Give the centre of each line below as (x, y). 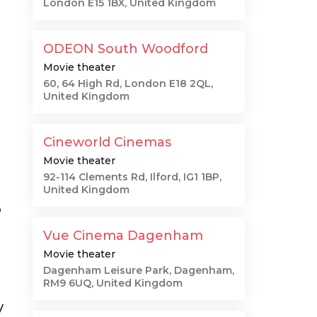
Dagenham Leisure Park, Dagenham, (139, 270)
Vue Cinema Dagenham (123, 236)
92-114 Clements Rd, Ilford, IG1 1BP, (132, 177)
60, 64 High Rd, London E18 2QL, (128, 83)
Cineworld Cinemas (107, 142)
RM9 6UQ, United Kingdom (113, 283)
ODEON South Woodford (126, 49)
